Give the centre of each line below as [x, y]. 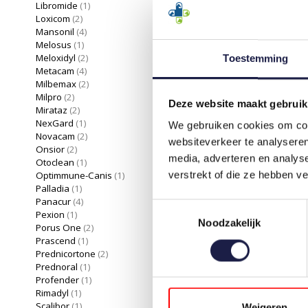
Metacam [55, 70]
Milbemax [56, 84]
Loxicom [53, 18]
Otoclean [55, 162]
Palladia [54, 188]
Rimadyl [52, 293]
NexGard [55, 123]
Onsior [50, 149]
